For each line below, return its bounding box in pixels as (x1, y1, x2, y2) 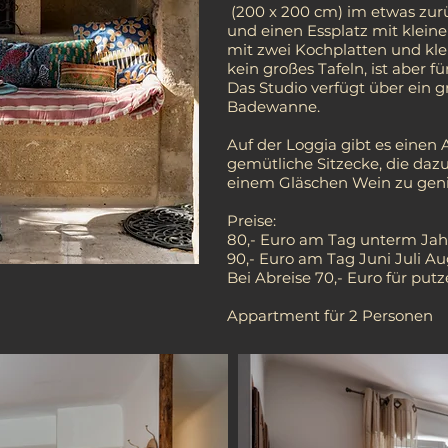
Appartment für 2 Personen (227, 306, 433, 325)
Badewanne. (227, 97, 320, 116)
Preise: (227, 211, 276, 230)
